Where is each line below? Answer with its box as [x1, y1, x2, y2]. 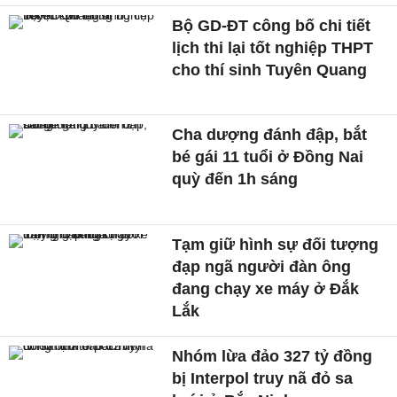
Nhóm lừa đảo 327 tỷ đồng [172, 346, 373, 365]
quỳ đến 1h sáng [172, 170, 299, 189]
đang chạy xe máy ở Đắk [172, 279, 360, 298]
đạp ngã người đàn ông [172, 257, 352, 276]
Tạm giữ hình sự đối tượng [172, 235, 379, 253]
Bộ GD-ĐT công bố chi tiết [172, 16, 371, 35]
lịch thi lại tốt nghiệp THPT [172, 38, 374, 57]
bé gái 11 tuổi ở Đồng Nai [172, 148, 364, 167]
